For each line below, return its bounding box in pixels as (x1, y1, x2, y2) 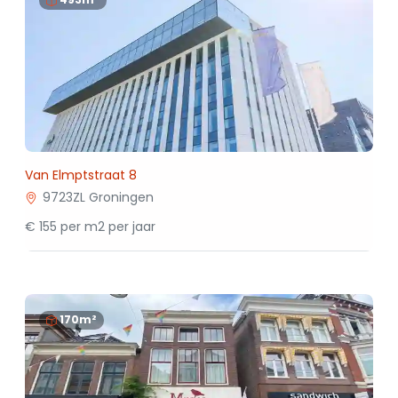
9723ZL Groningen (42, 188, 154, 206)
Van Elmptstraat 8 (25, 166, 137, 184)
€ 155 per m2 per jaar (25, 218, 155, 235)
